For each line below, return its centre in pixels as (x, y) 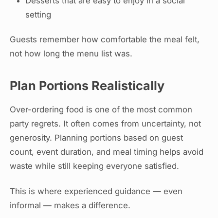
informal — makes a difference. (70, 205)
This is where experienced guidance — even (96, 191)
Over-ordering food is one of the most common (101, 110)
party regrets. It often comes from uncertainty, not (105, 124)
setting (38, 15)
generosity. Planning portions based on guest (96, 138)
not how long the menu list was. (71, 54)
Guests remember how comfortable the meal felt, (105, 40)
